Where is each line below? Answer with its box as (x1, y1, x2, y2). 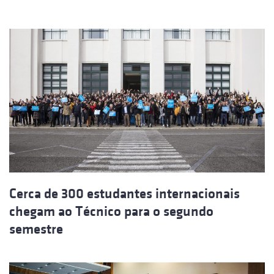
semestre (9, 221, 63, 237)
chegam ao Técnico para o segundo (9, 204, 213, 220)
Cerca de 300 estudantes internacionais (9, 186, 240, 202)
